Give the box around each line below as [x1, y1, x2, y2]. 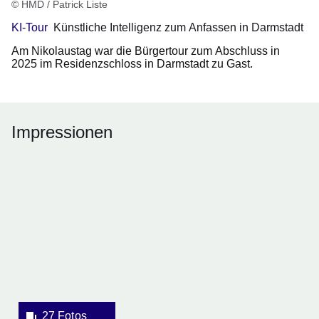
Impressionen [11, 122, 113, 142]
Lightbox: [11, 224, 58, 237]
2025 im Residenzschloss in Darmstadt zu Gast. [11, 58, 253, 70]
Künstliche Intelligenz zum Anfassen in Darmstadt [53, 21, 303, 34]
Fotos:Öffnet [11, 190, 73, 203]
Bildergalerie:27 [11, 173, 92, 186]
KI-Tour [11, 21, 48, 34]
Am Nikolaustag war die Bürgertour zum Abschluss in [11, 45, 280, 58]
